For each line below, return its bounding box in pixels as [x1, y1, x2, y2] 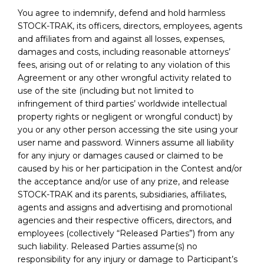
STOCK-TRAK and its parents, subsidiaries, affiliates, [18, 189, 226, 200]
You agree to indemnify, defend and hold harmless [18, 7, 225, 18]
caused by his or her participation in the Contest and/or [18, 163, 242, 174]
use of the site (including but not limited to [18, 85, 194, 96]
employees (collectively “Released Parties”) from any [18, 227, 235, 239]
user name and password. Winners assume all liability [18, 137, 234, 148]
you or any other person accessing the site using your [18, 124, 238, 135]
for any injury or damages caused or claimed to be [18, 150, 223, 161]
